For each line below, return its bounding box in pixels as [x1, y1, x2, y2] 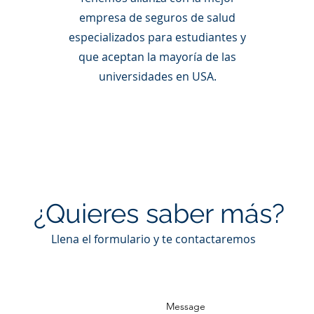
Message [166, 300, 205, 313]
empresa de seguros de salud [79, 10, 235, 25]
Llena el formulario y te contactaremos [51, 231, 256, 247]
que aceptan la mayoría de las [78, 49, 236, 64]
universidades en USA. [98, 69, 217, 84]
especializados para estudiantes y [69, 29, 246, 45]
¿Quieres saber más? [33, 198, 285, 229]
